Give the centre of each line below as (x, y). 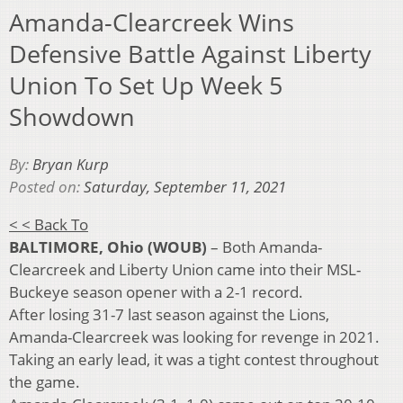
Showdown (72, 117)
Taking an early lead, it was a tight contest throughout (194, 359)
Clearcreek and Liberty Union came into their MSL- (185, 269)
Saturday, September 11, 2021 (185, 186)
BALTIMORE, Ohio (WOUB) (108, 246)
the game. (45, 381)
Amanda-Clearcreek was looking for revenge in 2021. (194, 336)
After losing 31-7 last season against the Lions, (169, 314)
